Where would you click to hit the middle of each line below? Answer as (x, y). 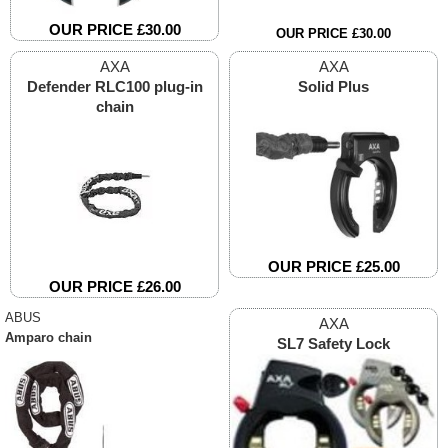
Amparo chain (48, 338)
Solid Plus (333, 87)
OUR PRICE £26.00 (114, 287)
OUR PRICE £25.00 (333, 267)
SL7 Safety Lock (333, 344)
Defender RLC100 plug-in (114, 87)
